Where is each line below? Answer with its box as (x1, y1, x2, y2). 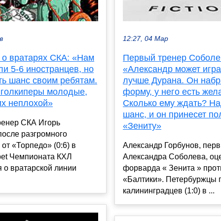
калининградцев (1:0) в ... (123, 186, 215, 195)
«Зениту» (123, 121, 161, 131)
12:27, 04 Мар (123, 35, 168, 43)
